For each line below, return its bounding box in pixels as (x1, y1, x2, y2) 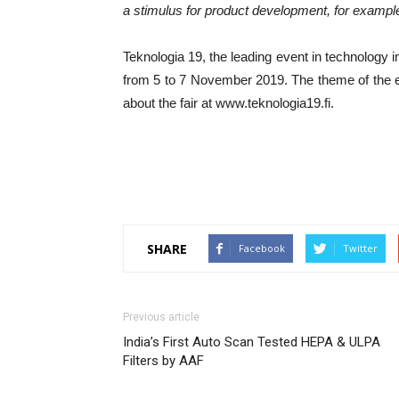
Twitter (343, 241, 378, 255)
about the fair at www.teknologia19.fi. (123, 95, 334, 110)
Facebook (239, 241, 285, 255)
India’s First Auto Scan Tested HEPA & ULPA (123, 334, 380, 350)
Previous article (123, 311, 199, 323)
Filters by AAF (123, 353, 204, 369)
